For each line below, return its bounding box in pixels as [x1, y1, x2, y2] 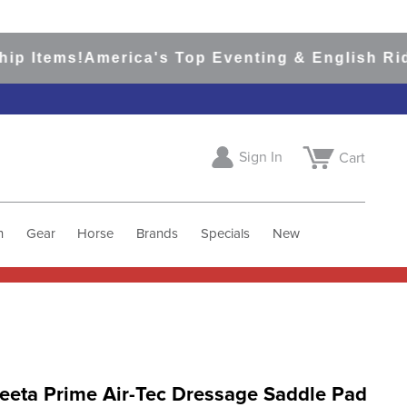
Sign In [238, 150, 283, 165]
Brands [136, 226, 179, 241]
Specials [200, 226, 250, 241]
